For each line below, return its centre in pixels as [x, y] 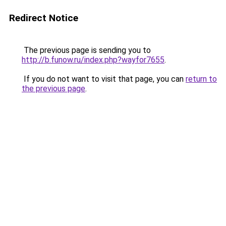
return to [201, 79]
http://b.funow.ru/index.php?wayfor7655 [93, 60]
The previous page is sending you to [86, 50]
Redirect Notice [44, 18]
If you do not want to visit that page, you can [104, 79]
